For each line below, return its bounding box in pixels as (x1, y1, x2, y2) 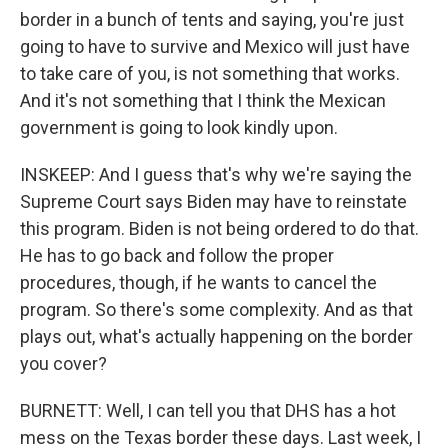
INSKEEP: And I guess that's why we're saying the (20, 164, 412, 185)
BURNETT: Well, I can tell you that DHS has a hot (20, 400, 396, 421)
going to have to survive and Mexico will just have (20, 36, 410, 57)
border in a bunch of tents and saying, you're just (20, 9, 404, 30)
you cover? (20, 353, 107, 374)
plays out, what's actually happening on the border (20, 326, 413, 347)
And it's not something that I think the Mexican (20, 90, 386, 111)
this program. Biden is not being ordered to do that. (20, 218, 419, 239)
